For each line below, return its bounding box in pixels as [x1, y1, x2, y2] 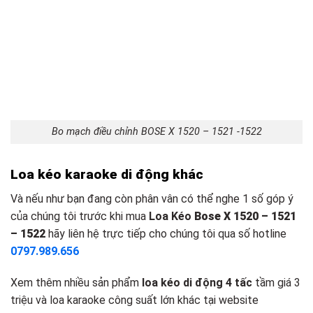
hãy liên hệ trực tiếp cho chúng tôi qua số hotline [45, 226, 286, 240]
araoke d [73, 166, 129, 183]
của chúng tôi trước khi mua [10, 209, 149, 223]
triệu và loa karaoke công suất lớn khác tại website [10, 293, 259, 307]
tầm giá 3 [252, 276, 300, 290]
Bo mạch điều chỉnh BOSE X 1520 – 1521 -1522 [51, 126, 262, 138]
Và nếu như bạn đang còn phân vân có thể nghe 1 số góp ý [10, 191, 293, 205]
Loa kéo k [10, 166, 73, 183]
